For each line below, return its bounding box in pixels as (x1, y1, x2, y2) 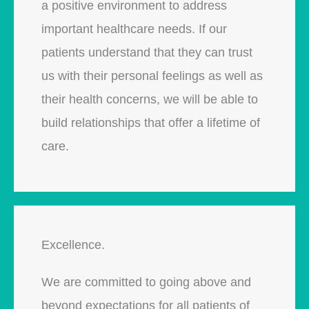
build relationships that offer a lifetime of (41, 115, 260, 130)
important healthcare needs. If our (41, 21, 227, 36)
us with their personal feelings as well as (41, 68, 263, 83)
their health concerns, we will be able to (41, 92, 258, 106)
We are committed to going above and (41, 275, 251, 289)
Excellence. (41, 237, 105, 252)
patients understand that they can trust (41, 45, 252, 59)
